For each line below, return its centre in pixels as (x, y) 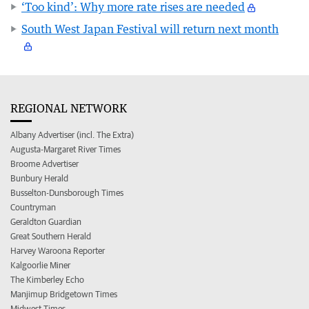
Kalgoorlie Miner (40, 266)
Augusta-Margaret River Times (66, 150)
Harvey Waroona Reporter (58, 251)
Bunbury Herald (39, 179)
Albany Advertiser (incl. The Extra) (72, 135)
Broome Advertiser (44, 164)
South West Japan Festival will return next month (150, 29)
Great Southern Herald (51, 237)
